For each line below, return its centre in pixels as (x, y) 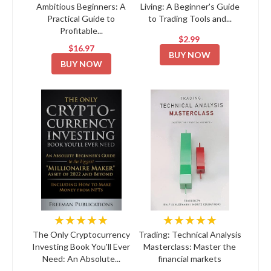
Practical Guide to (81, 18)
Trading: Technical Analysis (190, 234)
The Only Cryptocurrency (81, 234)
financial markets (190, 258)
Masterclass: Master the (190, 246)
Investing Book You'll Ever (81, 246)
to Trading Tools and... (190, 18)
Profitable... (81, 30)
